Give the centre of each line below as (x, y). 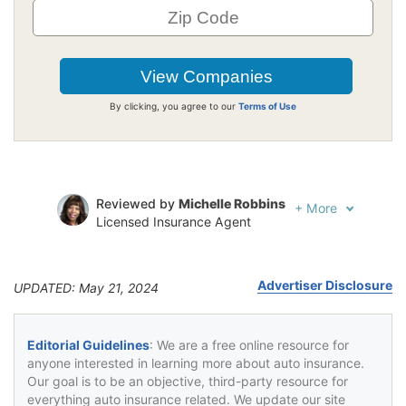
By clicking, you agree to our (174, 106)
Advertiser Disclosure (325, 285)
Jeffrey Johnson (215, 246)
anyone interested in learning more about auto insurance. (196, 362)
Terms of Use (267, 106)
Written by (130, 246)
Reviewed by (137, 203)
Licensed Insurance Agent (174, 221)
